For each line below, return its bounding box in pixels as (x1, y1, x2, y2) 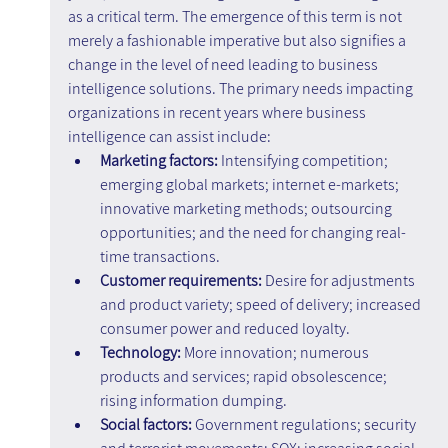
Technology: (99, 342, 181, 364)
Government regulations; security (194, 414, 419, 436)
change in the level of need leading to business (67, 54, 381, 76)
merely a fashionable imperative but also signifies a (67, 30, 409, 52)
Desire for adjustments (261, 270, 418, 292)
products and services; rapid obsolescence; (99, 366, 390, 388)
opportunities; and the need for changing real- (99, 222, 406, 244)
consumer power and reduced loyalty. (99, 318, 350, 340)
